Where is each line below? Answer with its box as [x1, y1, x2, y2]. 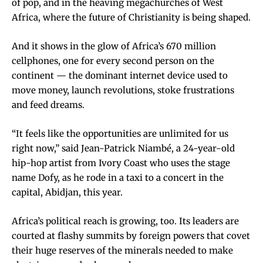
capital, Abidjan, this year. [12, 187, 123, 198]
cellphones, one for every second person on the [12, 55, 214, 66]
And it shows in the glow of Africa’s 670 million [12, 41, 216, 52]
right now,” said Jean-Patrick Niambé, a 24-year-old [12, 143, 235, 154]
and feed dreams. [12, 99, 85, 110]
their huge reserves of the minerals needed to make [12, 245, 233, 256]
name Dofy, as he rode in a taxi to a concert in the [12, 172, 224, 183]
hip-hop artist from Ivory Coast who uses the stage [12, 157, 230, 168]
